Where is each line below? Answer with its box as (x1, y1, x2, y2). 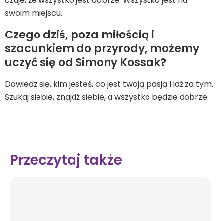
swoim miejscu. (5, 7, 62, 19)
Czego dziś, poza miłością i (5, 27, 154, 42)
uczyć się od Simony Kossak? (5, 55, 166, 70)
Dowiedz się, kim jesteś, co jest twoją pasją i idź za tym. (5, 78, 213, 90)
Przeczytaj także (10, 150, 122, 170)
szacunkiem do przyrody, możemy (5, 41, 199, 56)
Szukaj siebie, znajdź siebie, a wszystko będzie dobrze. (5, 91, 209, 103)
